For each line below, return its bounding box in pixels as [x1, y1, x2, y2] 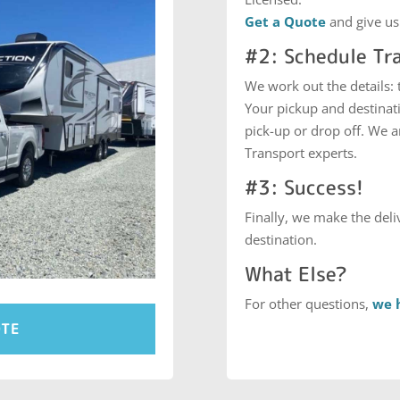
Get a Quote [244, 12, 326, 30]
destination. [244, 229, 317, 248]
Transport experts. [244, 143, 357, 162]
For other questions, [244, 294, 372, 312]
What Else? [244, 259, 347, 287]
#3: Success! [244, 172, 363, 201]
